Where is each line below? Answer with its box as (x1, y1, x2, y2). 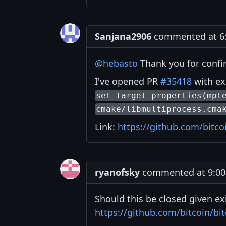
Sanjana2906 (95, 30, 151, 42)
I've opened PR (95, 75, 160, 87)
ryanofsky (95, 165, 140, 178)
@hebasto (95, 56, 138, 69)
